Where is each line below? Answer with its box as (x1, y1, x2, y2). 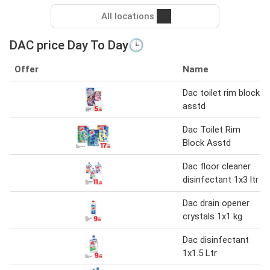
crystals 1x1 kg (183, 210, 242, 222)
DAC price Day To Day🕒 (10, 37, 144, 52)
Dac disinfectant (183, 234, 249, 245)
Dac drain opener (183, 197, 250, 209)
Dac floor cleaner (183, 160, 251, 172)
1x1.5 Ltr (183, 247, 217, 259)
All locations (101, 10, 154, 22)
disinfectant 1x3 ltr (183, 174, 259, 185)
